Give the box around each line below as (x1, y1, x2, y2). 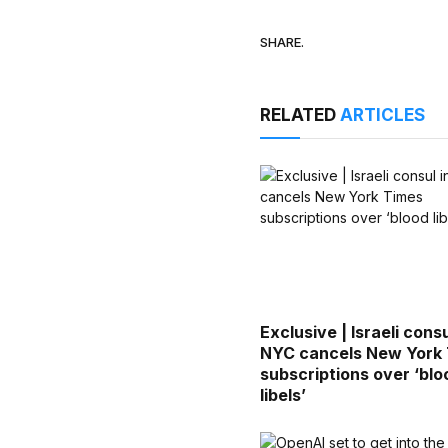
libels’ (260, 384, 307, 405)
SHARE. (260, 34, 305, 51)
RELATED (260, 104, 341, 125)
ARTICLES (340, 104, 426, 125)
